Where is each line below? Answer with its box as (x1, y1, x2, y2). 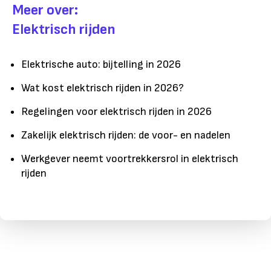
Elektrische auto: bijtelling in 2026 (21, 58, 181, 71)
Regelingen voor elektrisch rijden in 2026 (21, 105, 212, 119)
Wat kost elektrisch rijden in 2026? (21, 82, 184, 95)
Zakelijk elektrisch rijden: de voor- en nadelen (21, 129, 230, 142)
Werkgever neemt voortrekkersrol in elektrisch (21, 152, 238, 166)
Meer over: (12, 1, 78, 19)
